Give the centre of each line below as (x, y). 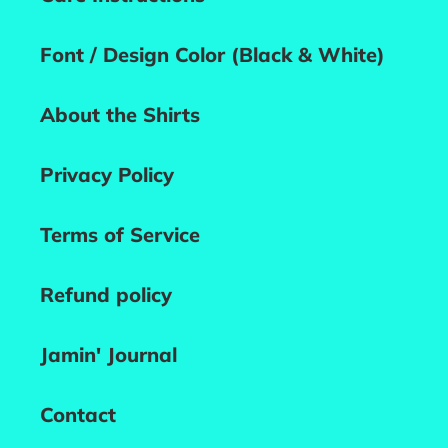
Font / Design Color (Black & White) (212, 54)
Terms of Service (120, 234)
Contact (78, 414)
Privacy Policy (107, 174)
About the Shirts (120, 114)
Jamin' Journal (108, 354)
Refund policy (106, 294)
